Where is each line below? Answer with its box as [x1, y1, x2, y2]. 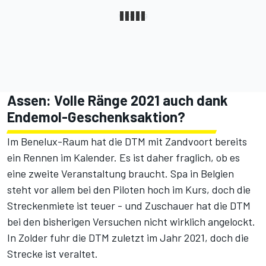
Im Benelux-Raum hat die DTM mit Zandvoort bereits [7, 135, 247, 148]
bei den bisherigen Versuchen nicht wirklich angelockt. [7, 215, 255, 229]
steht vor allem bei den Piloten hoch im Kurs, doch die [7, 183, 251, 197]
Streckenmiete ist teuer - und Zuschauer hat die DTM [7, 199, 251, 213]
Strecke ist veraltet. [7, 247, 98, 261]
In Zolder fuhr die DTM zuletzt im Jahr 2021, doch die [7, 231, 249, 245]
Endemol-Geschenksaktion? [7, 108, 185, 126]
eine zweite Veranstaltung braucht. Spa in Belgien [7, 167, 234, 180]
